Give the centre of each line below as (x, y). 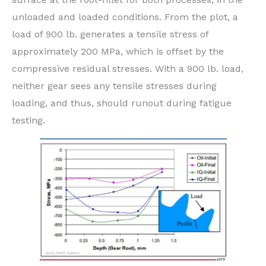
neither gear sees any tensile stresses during (114, 85)
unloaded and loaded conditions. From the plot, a (125, 17)
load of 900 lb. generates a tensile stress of (110, 34)
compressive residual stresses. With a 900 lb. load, (128, 68)
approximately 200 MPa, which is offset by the (118, 51)
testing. (28, 120)
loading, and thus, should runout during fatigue (122, 103)
